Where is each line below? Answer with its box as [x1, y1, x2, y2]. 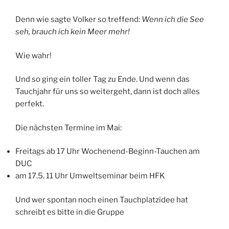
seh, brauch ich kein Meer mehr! [15, 27, 130, 37]
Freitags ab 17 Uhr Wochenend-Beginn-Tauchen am [15, 147, 200, 156]
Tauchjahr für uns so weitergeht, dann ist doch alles [15, 87, 200, 97]
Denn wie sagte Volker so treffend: [15, 15, 142, 25]
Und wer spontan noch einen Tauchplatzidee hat [15, 195, 188, 204]
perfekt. [15, 99, 44, 109]
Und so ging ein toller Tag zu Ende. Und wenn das [15, 75, 190, 84]
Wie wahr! [15, 51, 52, 60]
